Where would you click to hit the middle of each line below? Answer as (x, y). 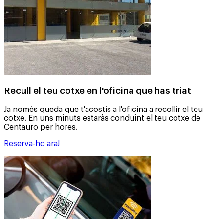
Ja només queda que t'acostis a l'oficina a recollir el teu (103, 110)
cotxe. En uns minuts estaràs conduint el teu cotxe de (102, 119)
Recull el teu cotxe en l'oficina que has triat (98, 91)
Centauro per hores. (41, 127)
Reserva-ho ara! (32, 144)
